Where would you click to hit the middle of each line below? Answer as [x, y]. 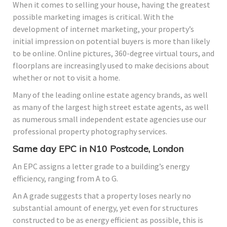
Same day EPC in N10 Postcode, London [98, 149]
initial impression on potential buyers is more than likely [111, 41]
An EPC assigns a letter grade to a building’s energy [101, 166]
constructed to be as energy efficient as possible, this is [108, 220]
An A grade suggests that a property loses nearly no [102, 196]
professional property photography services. [90, 131]
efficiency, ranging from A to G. [65, 179]
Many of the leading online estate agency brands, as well [110, 95]
